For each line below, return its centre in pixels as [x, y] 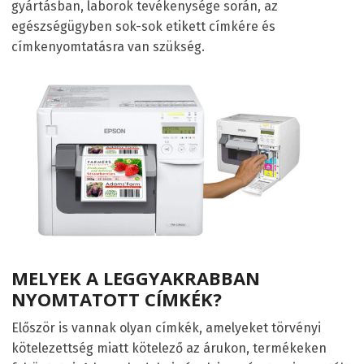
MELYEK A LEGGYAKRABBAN [136, 278]
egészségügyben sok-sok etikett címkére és [143, 26]
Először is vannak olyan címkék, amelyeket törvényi [166, 328]
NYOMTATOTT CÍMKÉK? [117, 299]
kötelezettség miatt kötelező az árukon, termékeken [169, 349]
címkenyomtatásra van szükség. [108, 46]
